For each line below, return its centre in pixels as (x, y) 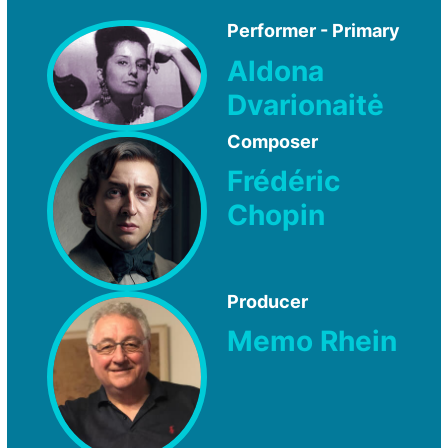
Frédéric (283, 181)
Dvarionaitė (305, 104)
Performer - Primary (313, 30)
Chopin (276, 215)
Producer (267, 301)
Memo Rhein (312, 341)
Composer (272, 141)
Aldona (275, 70)
